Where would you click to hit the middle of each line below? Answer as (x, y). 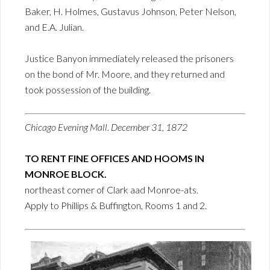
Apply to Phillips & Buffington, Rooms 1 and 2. (116, 205)
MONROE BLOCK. (66, 174)
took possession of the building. (88, 89)
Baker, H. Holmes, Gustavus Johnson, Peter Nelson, (130, 11)
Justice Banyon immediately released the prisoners (129, 58)
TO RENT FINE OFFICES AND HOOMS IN (115, 158)
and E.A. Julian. (54, 27)
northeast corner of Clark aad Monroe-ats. (111, 190)
